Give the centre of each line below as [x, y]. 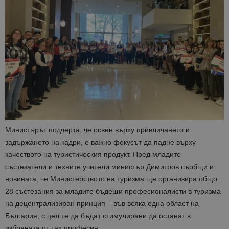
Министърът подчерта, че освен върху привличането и [97, 130]
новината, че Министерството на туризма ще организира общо [111, 179]
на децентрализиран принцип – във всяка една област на [102, 204]
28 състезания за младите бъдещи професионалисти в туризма [113, 191]
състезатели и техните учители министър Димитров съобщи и [109, 167]
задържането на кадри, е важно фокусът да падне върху [100, 142]
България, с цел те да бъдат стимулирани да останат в [98, 216]
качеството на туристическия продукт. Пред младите [93, 155]
